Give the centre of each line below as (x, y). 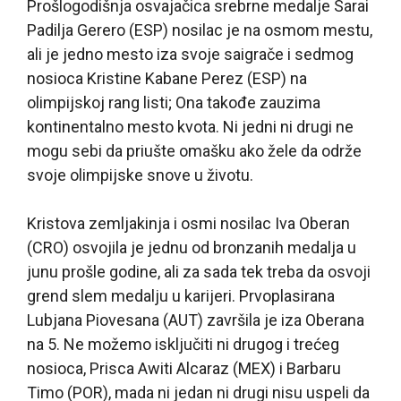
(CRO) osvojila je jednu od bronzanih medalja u (192, 247)
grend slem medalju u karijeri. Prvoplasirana (181, 295)
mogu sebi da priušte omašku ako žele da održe (194, 150)
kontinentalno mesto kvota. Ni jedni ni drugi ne (190, 126)
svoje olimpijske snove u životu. (140, 175)
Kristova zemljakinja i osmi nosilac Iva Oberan (188, 223)
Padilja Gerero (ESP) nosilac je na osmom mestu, (200, 30)
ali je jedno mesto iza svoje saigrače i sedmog (190, 54)
